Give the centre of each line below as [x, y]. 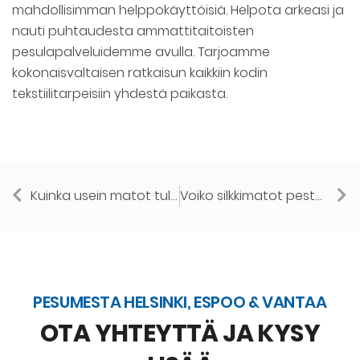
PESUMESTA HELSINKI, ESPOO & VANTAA [180, 303]
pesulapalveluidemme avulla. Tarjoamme [141, 52]
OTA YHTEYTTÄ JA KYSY [180, 334]
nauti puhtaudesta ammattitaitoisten [133, 31]
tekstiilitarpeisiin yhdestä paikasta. [120, 94]
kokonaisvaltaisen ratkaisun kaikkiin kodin [140, 73]
